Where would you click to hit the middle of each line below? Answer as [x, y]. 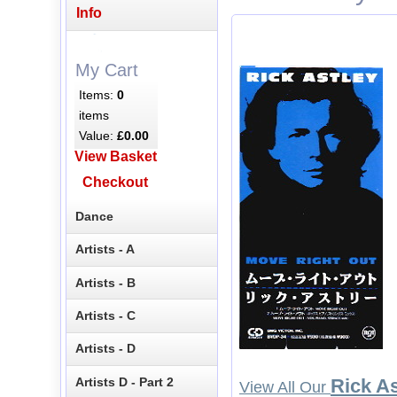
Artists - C [106, 316]
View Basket [115, 157]
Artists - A [105, 249]
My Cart [106, 70]
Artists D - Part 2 [125, 381]
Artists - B [106, 282]
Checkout [116, 183]
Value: [98, 135]
